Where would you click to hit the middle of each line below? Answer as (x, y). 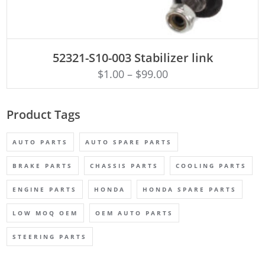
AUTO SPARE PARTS (129, 142)
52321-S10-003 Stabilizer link (132, 58)
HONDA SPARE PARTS (190, 190)
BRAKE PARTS (43, 166)
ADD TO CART (132, 48)
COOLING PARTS (211, 166)
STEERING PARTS (50, 237)
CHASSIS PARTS (125, 166)
